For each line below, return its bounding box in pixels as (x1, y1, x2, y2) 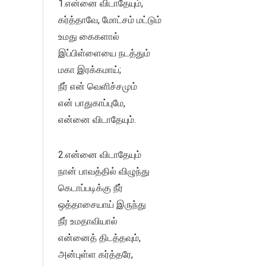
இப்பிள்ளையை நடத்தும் (58, 47, 150, 59)
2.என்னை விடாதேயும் (58, 149, 141, 161)
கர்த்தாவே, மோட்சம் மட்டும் (58, 14, 161, 26)
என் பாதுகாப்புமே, (58, 97, 125, 109)
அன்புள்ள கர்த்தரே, (58, 249, 133, 261)
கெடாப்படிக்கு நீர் (58, 182, 123, 194)
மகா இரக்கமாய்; (58, 64, 121, 76)
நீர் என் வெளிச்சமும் (58, 81, 137, 93)
